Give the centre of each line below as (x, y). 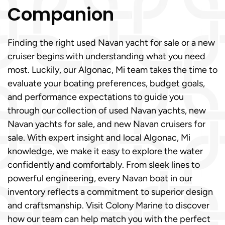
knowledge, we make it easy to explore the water (105, 151)
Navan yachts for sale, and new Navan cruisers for (106, 124)
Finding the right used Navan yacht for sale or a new (111, 43)
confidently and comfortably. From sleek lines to (104, 165)
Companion (61, 14)
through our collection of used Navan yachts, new (107, 110)
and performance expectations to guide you (96, 97)
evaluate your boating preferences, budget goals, (106, 83)
